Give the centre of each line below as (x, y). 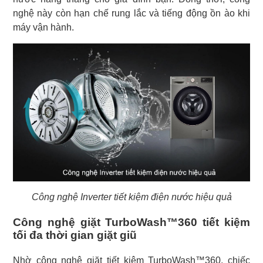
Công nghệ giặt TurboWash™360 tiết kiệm (131, 222)
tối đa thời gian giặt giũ (75, 235)
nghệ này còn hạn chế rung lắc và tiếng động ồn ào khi (131, 14)
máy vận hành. (43, 28)
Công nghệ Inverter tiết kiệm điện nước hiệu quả (131, 197)
